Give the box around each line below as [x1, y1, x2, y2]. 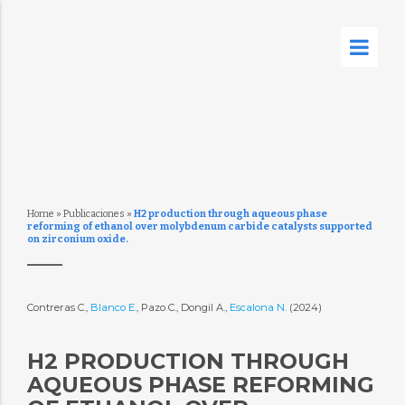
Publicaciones [62, 208, 125, 220]
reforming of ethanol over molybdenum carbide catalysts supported [26, 221, 372, 232]
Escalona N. [229, 301, 289, 314]
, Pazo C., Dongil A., [136, 301, 230, 314]
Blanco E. [89, 301, 137, 314]
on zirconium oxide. [26, 233, 128, 245]
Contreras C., [26, 301, 90, 314]
